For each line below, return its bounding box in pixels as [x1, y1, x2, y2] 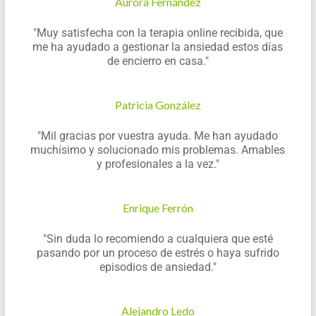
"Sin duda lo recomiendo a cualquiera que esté [42, 232, 273, 246]
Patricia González [114, 98, 201, 112]
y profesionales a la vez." [96, 157, 219, 171]
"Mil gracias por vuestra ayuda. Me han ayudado [37, 129, 279, 143]
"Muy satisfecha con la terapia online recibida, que [32, 26, 283, 40]
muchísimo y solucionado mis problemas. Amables [30, 143, 286, 157]
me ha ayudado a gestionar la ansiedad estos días [32, 40, 284, 54]
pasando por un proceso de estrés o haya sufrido [36, 246, 279, 260]
